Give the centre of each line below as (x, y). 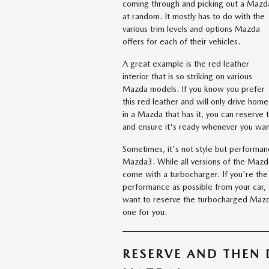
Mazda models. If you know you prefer (194, 89)
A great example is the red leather (186, 64)
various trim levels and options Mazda (191, 29)
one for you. (145, 212)
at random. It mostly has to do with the (194, 17)
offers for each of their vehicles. (181, 42)
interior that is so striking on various (187, 77)
